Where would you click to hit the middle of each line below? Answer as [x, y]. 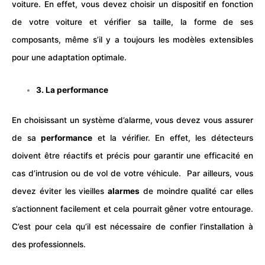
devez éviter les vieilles [60, 191]
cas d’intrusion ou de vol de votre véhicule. [99, 173]
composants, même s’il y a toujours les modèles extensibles [132, 39]
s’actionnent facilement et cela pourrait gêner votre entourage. [132, 209]
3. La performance [72, 90]
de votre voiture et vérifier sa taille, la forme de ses [132, 22]
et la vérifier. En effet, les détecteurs [173, 138]
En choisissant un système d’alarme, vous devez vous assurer [132, 120]
